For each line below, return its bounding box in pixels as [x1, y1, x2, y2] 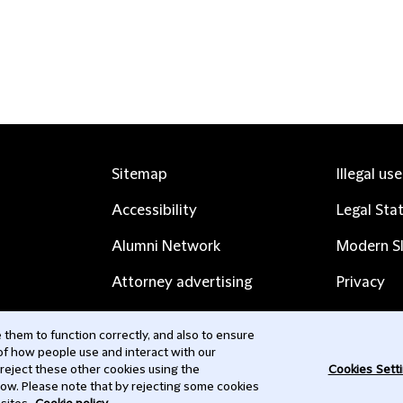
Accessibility [112, 202, 197, 219]
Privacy [336, 274, 385, 291]
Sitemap [112, 166, 167, 183]
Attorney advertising [112, 274, 252, 291]
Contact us [112, 346, 185, 363]
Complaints [112, 310, 189, 327]
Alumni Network [112, 238, 220, 255]
